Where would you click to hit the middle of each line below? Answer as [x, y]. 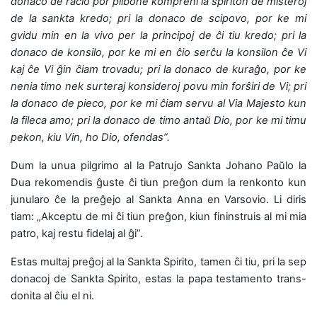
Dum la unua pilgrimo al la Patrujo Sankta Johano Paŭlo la [158, 166]
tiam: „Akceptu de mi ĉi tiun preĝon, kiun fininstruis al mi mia [158, 217]
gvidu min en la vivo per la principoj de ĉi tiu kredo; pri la [158, 35]
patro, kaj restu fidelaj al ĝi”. [77, 234]
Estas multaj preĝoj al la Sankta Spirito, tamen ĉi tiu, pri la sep [158, 262]
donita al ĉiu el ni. [52, 296]
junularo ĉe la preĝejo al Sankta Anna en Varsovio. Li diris [158, 200]
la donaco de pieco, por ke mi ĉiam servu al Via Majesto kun [158, 103]
